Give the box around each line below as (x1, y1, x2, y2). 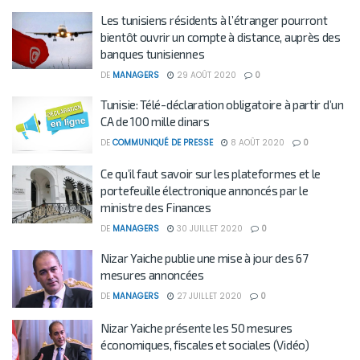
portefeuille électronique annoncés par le (100, 183, 309, 198)
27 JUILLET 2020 (174, 290, 242, 302)
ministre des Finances (100, 200, 211, 215)
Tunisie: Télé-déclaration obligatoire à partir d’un (100, 96, 344, 112)
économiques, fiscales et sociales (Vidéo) (100, 337, 309, 352)
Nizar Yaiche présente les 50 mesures (100, 320, 293, 335)
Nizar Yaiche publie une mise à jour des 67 (100, 251, 309, 265)
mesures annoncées (100, 268, 204, 282)
